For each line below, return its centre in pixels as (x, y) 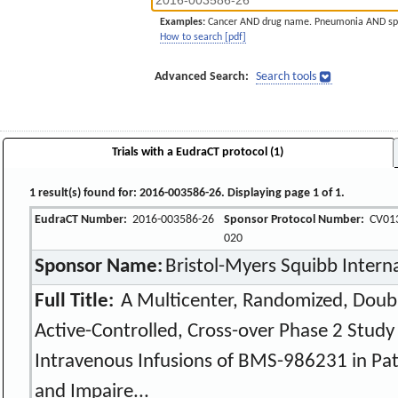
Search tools (286, 77)
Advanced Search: (202, 77)
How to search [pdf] (203, 37)
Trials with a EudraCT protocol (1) (197, 152)
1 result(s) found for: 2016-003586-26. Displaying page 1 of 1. (187, 193)
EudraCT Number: (81, 219)
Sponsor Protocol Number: (295, 219)
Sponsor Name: (99, 267)
